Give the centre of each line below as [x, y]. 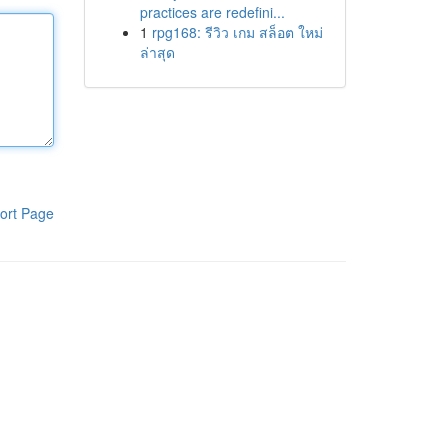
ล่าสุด [157, 52]
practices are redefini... [212, 12]
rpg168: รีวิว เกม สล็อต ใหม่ [237, 32]
